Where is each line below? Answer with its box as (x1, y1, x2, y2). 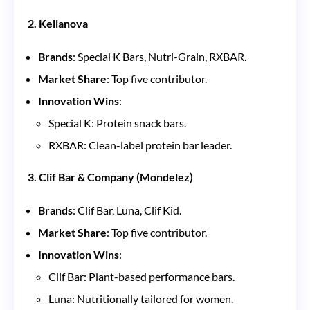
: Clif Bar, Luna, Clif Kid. (73, 203, 181, 217)
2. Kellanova (28, 16, 88, 30)
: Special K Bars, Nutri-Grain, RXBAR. (73, 49, 246, 63)
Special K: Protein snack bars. (48, 116, 186, 129)
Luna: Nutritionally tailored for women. (48, 291, 233, 305)
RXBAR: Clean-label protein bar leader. (48, 138, 232, 152)
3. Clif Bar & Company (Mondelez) (28, 170, 193, 183)
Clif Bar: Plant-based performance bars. (48, 269, 235, 283)
